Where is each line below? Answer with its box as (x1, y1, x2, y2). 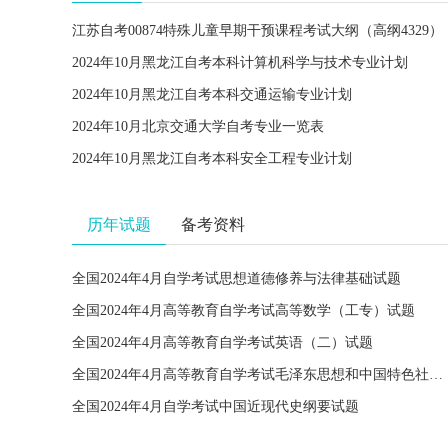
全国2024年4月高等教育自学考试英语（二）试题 (72, 335, 373, 350)
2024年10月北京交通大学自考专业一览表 (72, 119, 324, 134)
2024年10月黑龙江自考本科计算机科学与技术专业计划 (72, 55, 408, 70)
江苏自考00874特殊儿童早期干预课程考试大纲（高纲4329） (72, 23, 443, 38)
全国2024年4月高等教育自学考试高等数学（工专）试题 (72, 303, 415, 318)
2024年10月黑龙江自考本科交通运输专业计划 (72, 87, 352, 102)
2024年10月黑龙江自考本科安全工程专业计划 (72, 151, 352, 166)
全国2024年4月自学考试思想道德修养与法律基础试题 (72, 271, 401, 286)
